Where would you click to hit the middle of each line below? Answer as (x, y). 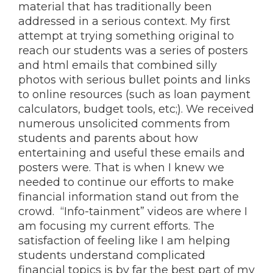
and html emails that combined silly (118, 65)
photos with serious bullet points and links (134, 80)
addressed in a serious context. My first (124, 21)
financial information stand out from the (129, 197)
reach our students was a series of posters (133, 51)
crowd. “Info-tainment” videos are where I (133, 211)
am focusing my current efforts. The (116, 226)
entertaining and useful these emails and (132, 153)
